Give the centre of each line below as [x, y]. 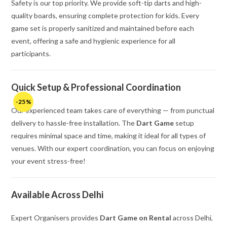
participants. [31, 54]
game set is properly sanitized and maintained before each [103, 28]
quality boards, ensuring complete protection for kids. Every [105, 16]
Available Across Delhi [58, 195]
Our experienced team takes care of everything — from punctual [113, 110]
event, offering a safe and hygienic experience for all [93, 41]
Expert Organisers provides [56, 218]
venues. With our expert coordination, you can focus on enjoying [113, 148]
